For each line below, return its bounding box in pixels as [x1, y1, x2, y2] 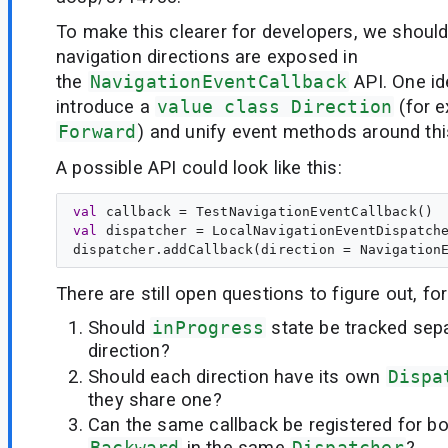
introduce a [56, 96, 156, 118]
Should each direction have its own [88, 365, 386, 387]
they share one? [88, 388, 222, 410]
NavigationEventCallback [89, 71, 348, 93]
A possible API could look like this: [56, 156, 342, 178]
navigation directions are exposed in [56, 46, 358, 68]
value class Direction [157, 96, 393, 118]
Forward [58, 121, 137, 143]
